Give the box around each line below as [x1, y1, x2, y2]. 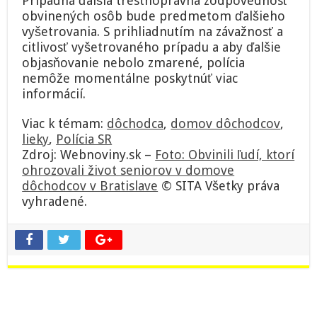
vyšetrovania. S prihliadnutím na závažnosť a [22, 23, 284, 39]
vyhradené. [22, 193, 88, 209]
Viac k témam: [22, 115, 108, 131]
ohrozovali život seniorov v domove [22, 162, 235, 178]
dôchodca [107, 115, 164, 131]
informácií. [22, 86, 86, 101]
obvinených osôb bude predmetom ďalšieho [22, 8, 286, 23]
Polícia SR [56, 131, 113, 146]
